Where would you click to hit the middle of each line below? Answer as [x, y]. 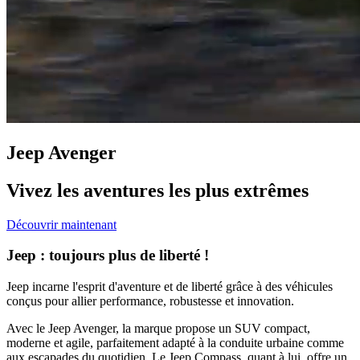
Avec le [27, 329]
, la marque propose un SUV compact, [213, 329]
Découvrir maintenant [61, 224]
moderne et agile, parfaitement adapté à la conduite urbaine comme [175, 343]
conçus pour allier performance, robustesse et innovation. [150, 301]
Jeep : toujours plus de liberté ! [108, 256]
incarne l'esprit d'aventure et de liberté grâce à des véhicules [181, 287]
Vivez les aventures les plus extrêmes [157, 190]
